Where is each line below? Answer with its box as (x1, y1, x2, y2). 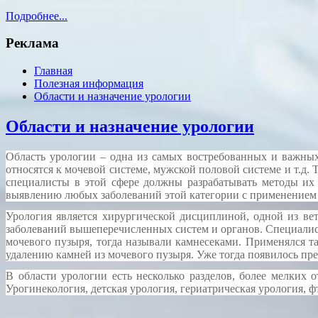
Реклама (6, 35, 59, 51)
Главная (34, 65, 72, 77)
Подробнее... (6, 9, 67, 22)
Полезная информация (34, 77, 143, 90)
